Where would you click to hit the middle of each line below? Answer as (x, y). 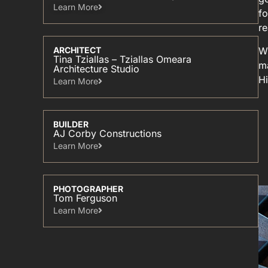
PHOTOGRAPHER (88, 189)
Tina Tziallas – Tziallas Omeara (122, 59)
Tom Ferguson (85, 198)
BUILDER (71, 124)
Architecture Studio (96, 69)
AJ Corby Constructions (107, 133)
